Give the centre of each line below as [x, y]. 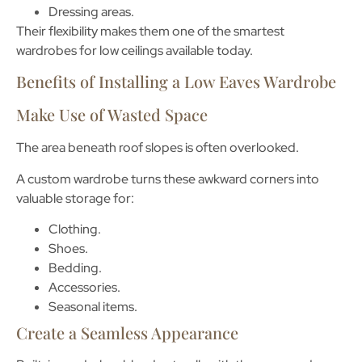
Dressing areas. [91, 11]
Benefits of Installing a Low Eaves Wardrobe [176, 82]
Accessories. [84, 287]
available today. [208, 50]
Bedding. [75, 267]
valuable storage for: [75, 198]
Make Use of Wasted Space [112, 115]
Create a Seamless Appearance [127, 332]
